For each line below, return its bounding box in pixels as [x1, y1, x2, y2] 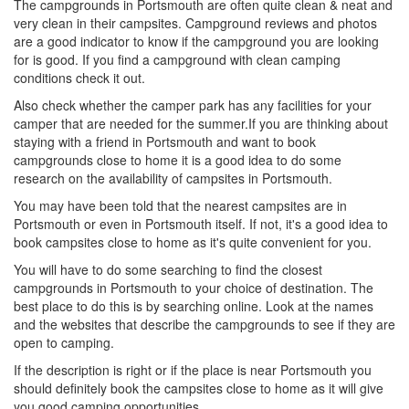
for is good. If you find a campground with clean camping [14, 50, 341, 69]
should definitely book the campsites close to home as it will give [14, 379, 383, 398]
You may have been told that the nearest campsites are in [14, 196, 347, 215]
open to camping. [14, 333, 114, 352]
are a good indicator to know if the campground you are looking [14, 32, 379, 51]
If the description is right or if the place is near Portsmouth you [14, 361, 372, 380]
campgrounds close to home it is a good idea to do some [14, 151, 341, 170]
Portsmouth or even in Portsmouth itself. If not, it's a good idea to [14, 215, 388, 234]
